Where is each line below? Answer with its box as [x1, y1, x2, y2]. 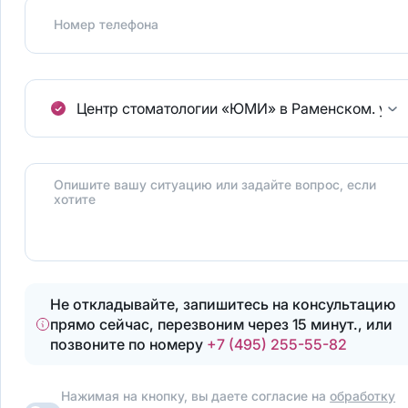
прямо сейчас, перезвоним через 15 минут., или [50, 315, 393, 334]
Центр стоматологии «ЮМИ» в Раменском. [76, 99, 376, 118]
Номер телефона [54, 16, 159, 33]
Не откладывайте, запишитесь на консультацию [50, 295, 396, 314]
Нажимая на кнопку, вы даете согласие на [61, 388, 331, 404]
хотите [54, 191, 97, 208]
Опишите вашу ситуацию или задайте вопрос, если [54, 177, 377, 193]
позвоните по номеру [50, 335, 208, 354]
